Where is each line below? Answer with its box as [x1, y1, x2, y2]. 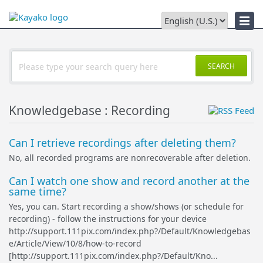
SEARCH [208, 61, 235, 71]
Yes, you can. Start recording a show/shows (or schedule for [9, 201, 244, 212]
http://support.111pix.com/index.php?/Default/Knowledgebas [9, 225, 251, 237]
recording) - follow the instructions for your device [9, 213, 207, 224]
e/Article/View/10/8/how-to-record [9, 238, 141, 249]
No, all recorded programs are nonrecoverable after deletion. [9, 152, 251, 163]
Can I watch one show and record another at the [9, 174, 249, 188]
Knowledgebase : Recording [9, 102, 170, 119]
